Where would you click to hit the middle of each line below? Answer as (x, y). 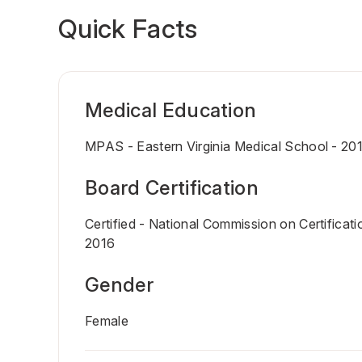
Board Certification (172, 188)
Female (107, 321)
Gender (119, 285)
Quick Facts (128, 29)
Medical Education (171, 110)
